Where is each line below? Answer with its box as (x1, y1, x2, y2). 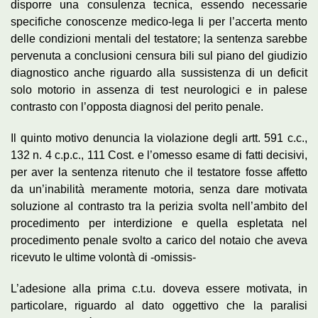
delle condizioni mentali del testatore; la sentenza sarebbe (11, 32, 307, 45)
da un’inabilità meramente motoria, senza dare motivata (11, 182, 307, 195)
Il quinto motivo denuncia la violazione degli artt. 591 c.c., (11, 131, 307, 144)
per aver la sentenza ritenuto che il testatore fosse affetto (11, 165, 307, 178)
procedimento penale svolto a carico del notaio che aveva (11, 234, 307, 246)
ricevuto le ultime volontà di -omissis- (11, 251, 196, 263)
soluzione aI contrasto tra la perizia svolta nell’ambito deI (11, 199, 307, 212)
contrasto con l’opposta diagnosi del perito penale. (11, 100, 263, 113)
